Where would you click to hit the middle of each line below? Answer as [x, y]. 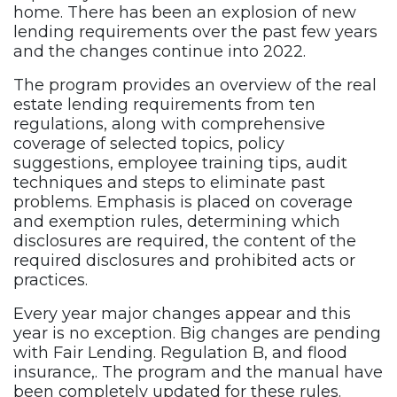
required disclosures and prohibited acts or [184, 261]
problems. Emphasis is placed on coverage [183, 202]
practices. [51, 280]
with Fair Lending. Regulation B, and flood [180, 353]
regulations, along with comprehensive [169, 125]
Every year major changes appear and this [182, 314]
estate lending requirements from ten [164, 105]
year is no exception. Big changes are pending [197, 334]
